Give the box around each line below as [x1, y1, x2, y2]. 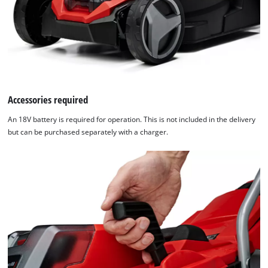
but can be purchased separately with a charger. [8, 127, 169, 137]
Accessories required [8, 92, 89, 106]
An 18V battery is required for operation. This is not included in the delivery [8, 115, 256, 124]
